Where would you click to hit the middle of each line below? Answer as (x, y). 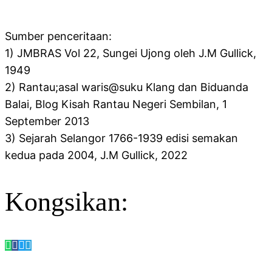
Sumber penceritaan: (58, 36)
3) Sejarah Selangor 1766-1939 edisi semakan (121, 138)
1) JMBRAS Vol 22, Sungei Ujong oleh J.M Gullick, (131, 53)
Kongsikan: (66, 202)
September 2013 (47, 121)
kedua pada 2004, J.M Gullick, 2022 (96, 155)
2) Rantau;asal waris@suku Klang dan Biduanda (127, 87)
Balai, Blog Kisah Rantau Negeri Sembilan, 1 (116, 104)
